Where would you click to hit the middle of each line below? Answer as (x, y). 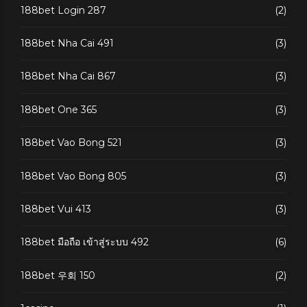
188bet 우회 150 (58, 275)
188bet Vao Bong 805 (73, 176)
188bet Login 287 (63, 10)
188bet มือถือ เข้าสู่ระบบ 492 (85, 242)
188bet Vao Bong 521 (71, 143)
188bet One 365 (59, 109)
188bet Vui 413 (56, 209)
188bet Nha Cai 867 (68, 76)
